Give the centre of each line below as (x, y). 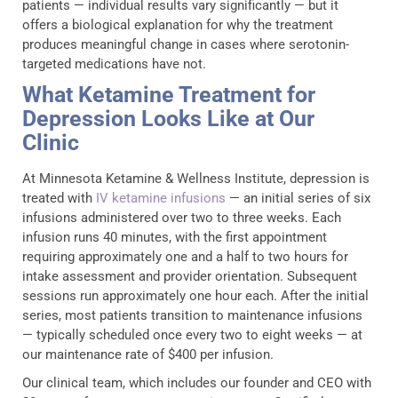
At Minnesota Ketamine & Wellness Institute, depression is (196, 178)
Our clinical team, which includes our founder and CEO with (197, 382)
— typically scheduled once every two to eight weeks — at (192, 334)
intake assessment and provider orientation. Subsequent (190, 276)
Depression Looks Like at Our (168, 118)
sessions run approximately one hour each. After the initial (195, 295)
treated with (59, 198)
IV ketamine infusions (161, 198)
